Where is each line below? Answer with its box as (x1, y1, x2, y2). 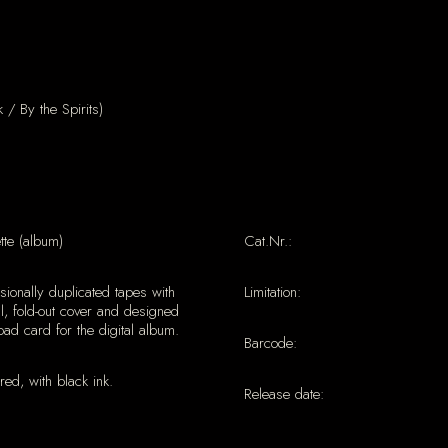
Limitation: (243, 281, 302, 303)
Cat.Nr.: (243, 230, 293, 252)
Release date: (243, 383, 325, 405)
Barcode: (243, 332, 298, 354)
